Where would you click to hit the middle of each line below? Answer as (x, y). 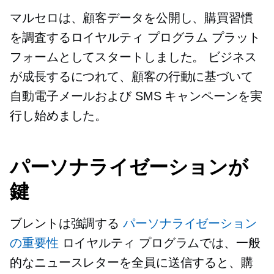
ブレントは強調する (66, 224)
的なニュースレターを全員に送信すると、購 (131, 263)
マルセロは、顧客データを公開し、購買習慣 (131, 18)
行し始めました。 (59, 116)
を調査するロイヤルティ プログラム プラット (135, 38)
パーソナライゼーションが (129, 167)
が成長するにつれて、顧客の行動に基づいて (131, 77)
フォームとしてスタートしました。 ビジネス (133, 57)
